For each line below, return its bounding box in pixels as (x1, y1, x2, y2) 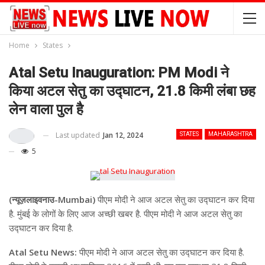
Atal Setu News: (9, 245, 79, 258)
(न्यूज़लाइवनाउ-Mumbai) (9, 193, 98, 205)
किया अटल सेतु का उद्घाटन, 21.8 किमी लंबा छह (9, 83, 256, 99)
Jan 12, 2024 (103, 130, 143, 140)
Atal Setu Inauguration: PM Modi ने (9, 64, 229, 81)
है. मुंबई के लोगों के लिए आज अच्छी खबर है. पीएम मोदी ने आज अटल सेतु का (9, 207, 242, 219)
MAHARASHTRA (208, 131, 253, 137)
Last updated (56, 130, 102, 140)
